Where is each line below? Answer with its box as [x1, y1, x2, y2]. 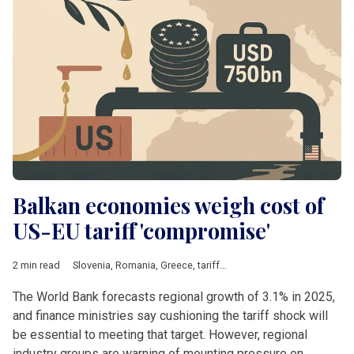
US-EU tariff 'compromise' [13, 217, 270, 246]
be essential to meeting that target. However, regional [13, 327, 307, 343]
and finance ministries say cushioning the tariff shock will [13, 308, 328, 324]
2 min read [13, 259, 60, 272]
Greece [160, 259, 193, 272]
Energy [257, 259, 287, 272]
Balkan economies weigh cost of [13, 191, 324, 220]
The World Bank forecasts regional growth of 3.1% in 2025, [13, 289, 335, 305]
